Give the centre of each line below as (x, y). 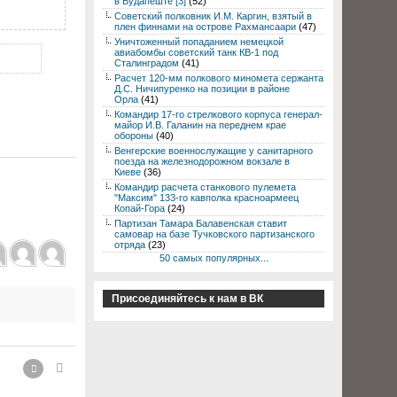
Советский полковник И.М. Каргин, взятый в (213, 16)
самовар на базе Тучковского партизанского (214, 234)
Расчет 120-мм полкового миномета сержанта (219, 78)
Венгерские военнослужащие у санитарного (214, 151)
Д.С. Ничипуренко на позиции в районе (202, 89)
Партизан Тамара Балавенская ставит (201, 223)
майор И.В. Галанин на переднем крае (200, 125)
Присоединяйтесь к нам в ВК (187, 299)
